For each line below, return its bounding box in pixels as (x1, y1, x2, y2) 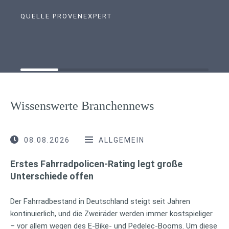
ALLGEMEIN (99, 135, 145, 144)
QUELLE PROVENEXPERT (20, 12, 112, 20)
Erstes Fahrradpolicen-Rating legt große (10, 158, 182, 169)
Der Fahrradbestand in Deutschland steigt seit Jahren (10, 196, 190, 206)
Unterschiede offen (10, 170, 94, 181)
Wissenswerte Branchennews (10, 99, 154, 112)
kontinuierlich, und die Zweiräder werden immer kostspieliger (10, 209, 213, 218)
